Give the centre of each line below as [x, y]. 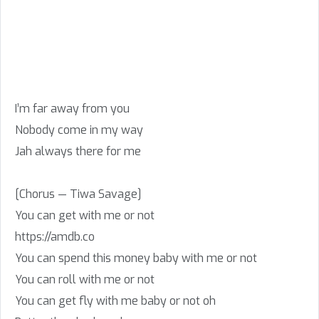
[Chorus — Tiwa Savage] [78, 194]
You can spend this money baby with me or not [136, 258]
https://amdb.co [55, 237]
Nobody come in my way [79, 130]
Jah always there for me [78, 151]
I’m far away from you [72, 109]
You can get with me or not [85, 215]
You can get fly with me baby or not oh [115, 301]
